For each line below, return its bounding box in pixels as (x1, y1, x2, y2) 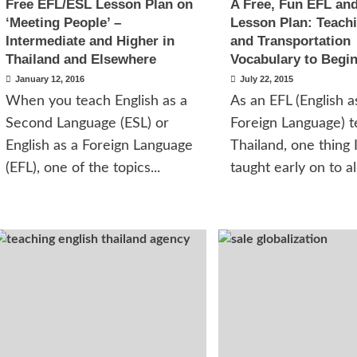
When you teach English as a (5, 94, 187, 108)
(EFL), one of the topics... (5, 161, 160, 175)
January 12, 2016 (14, 74, 84, 84)
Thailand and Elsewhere (5, 52, 156, 67)
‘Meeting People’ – (5, 15, 121, 30)
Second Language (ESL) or (5, 116, 169, 131)
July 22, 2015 (239, 74, 293, 84)
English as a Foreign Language (5, 139, 193, 153)
